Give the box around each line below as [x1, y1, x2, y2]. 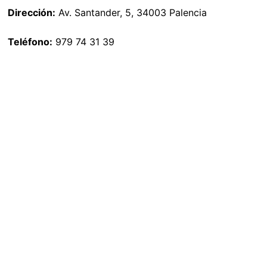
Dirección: [8, 7, 55, 19]
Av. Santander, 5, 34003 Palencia [55, 7, 207, 19]
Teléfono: [8, 36, 52, 48]
